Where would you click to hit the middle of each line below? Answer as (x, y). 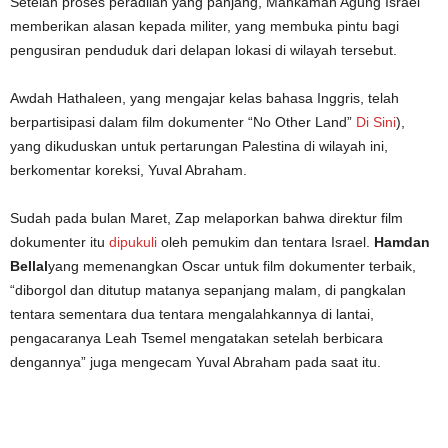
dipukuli (133, 242)
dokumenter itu (59, 242)
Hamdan (402, 242)
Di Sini (376, 122)
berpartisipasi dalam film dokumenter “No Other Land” (183, 122)
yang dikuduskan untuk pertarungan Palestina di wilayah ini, (199, 146)
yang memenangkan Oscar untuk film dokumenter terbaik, (232, 266)
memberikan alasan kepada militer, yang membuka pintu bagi (204, 26)
